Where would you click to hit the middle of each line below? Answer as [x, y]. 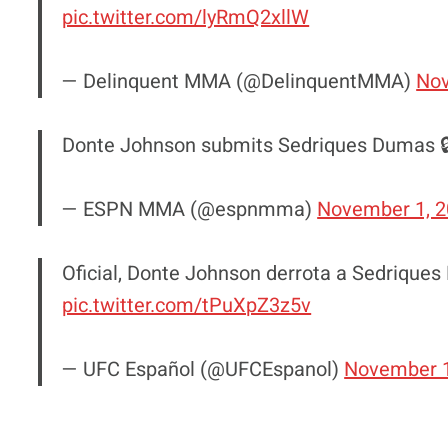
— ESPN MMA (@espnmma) [190, 209]
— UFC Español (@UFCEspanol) [203, 369]
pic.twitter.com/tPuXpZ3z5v [187, 305]
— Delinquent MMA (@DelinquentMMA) [239, 81]
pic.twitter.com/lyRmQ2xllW [186, 17]
